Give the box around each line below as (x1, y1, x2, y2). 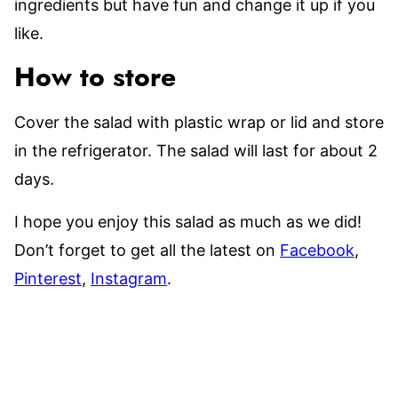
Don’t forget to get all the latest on (14, 240, 280, 259)
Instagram (91, 268, 167, 288)
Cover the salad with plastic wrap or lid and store (14, 112, 384, 131)
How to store (14, 64, 176, 92)
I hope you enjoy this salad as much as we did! (14, 211, 362, 231)
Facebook (280, 240, 354, 259)
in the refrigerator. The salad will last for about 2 (14, 140, 378, 160)
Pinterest (14, 268, 82, 288)
